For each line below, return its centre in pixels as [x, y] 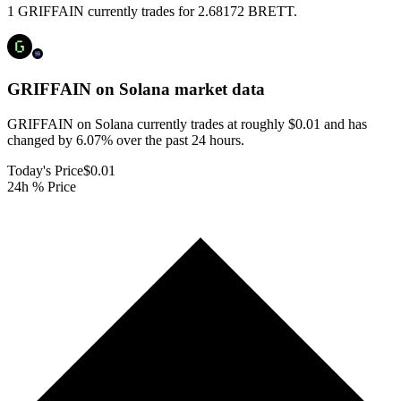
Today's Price [45, 170]
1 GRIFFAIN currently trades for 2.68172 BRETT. [152, 12]
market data [218, 90]
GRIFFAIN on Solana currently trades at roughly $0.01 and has [187, 124]
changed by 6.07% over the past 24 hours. [126, 140]
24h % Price [42, 186]
